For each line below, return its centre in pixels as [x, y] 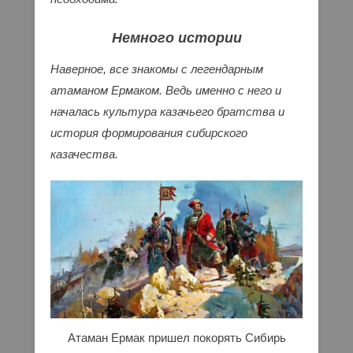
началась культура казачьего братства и [167, 111]
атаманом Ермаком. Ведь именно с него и [166, 90]
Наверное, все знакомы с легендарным [157, 69]
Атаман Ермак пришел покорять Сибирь [176, 337]
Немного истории [176, 37]
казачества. [84, 154]
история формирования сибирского [149, 132]
